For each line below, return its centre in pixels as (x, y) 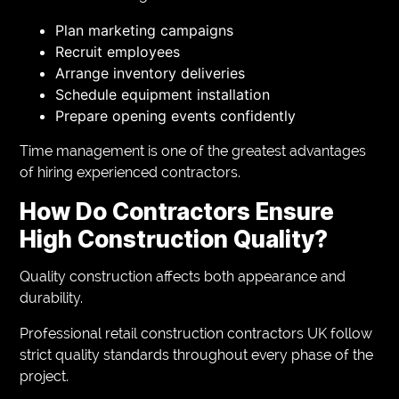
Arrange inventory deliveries (151, 73)
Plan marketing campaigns (145, 30)
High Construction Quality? (174, 239)
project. (45, 376)
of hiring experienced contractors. (130, 172)
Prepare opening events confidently (176, 115)
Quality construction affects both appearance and (183, 276)
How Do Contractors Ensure (177, 211)
